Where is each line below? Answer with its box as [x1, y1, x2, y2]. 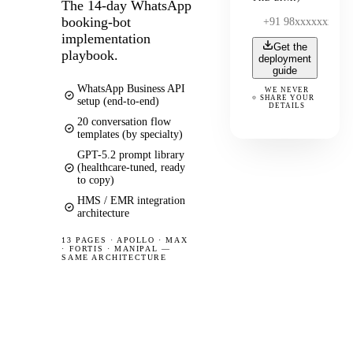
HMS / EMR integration [77, 194, 186, 206]
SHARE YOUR [259, 94, 314, 102]
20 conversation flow [77, 115, 172, 128]
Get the [273, 41, 308, 53]
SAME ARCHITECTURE [61, 252, 167, 262]
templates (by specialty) [77, 128, 184, 140]
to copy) [77, 173, 115, 186]
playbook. [61, 46, 119, 63]
